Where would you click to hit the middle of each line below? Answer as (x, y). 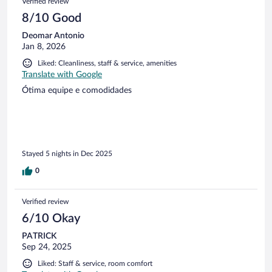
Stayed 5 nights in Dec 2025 (67, 153)
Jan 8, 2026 (44, 47)
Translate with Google (62, 75)
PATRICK (39, 236)
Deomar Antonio (53, 36)
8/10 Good (52, 19)
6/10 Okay (51, 218)
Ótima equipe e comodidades (77, 91)
